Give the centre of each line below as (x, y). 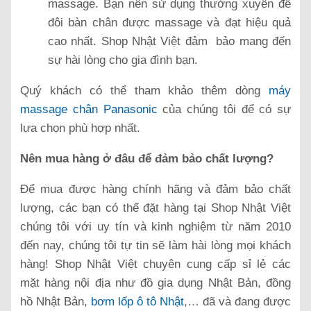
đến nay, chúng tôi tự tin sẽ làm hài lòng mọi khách (155, 246)
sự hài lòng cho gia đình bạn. (123, 60)
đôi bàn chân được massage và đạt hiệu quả (169, 23)
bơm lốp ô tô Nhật (137, 302)
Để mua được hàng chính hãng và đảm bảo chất (155, 190)
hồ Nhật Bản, (56, 302)
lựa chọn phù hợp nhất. (80, 128)
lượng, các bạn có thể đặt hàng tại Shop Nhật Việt (155, 208)
